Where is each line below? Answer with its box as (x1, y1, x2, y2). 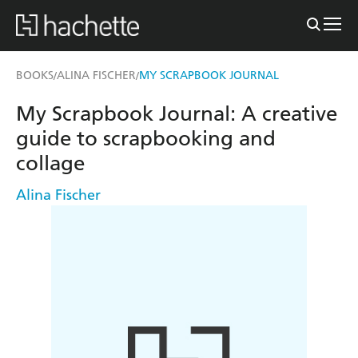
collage (16, 150, 85, 176)
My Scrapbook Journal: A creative (16, 101, 337, 126)
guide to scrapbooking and (16, 125, 276, 151)
